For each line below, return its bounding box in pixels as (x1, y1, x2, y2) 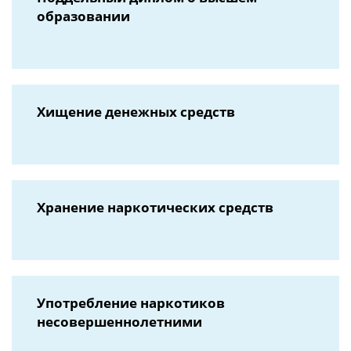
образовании (37, 7, 130, 25)
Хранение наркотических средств (37, 198, 273, 216)
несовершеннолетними (37, 313, 202, 331)
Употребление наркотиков (37, 294, 225, 312)
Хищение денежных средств (37, 103, 235, 121)
